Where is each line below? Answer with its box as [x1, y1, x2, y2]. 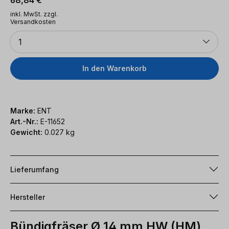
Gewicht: [10, 127, 42, 136]
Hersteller [10, 192, 45, 201]
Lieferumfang [10, 165, 59, 174]
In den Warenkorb [82, 63, 147, 73]
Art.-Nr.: [10, 117, 40, 126]
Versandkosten [10, 17, 56, 26]
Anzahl [10, 30, 30, 38]
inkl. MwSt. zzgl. [10, 10, 58, 18]
